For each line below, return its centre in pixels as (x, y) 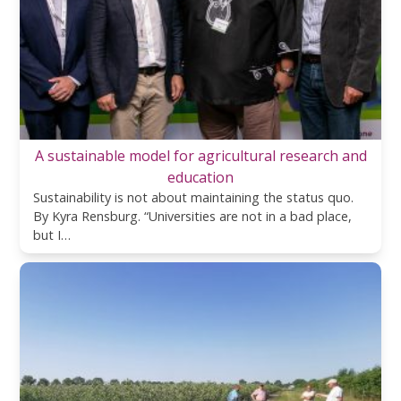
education (200, 177)
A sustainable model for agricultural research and (200, 155)
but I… (52, 235)
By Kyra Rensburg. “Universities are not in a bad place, (193, 216)
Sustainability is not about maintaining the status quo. (194, 197)
